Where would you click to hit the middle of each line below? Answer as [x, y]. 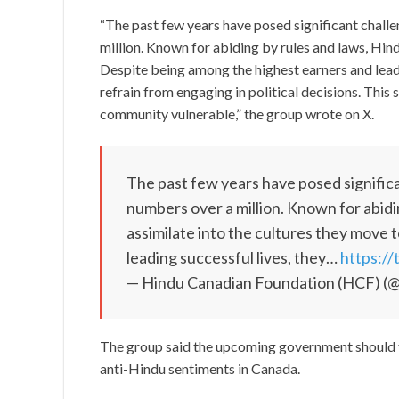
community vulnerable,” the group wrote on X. [237, 114]
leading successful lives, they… [233, 258]
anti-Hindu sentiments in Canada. [200, 369]
